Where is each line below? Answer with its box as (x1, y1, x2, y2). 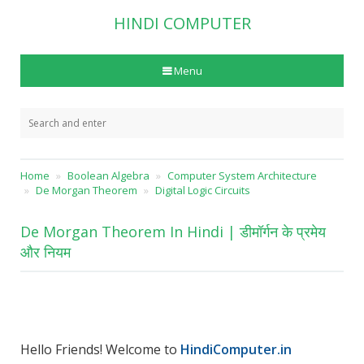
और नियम (20, 242, 71, 262)
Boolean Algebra (67, 168, 149, 183)
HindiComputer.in (180, 340, 292, 358)
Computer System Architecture (167, 168, 317, 183)
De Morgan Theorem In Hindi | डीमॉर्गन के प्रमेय (20, 222, 326, 241)
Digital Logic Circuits (155, 183, 250, 197)
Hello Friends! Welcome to (20, 340, 180, 358)
